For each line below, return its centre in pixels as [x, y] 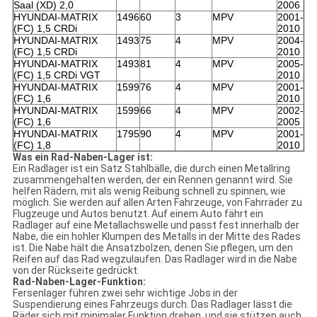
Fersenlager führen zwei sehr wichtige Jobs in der [125, 293]
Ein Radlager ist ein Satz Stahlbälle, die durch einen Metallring [151, 169]
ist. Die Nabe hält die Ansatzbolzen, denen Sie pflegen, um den [152, 248]
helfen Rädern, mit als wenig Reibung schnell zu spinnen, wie [149, 191]
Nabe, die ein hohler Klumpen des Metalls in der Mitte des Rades [156, 237]
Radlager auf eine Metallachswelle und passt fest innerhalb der [156, 225]
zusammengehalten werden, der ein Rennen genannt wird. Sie [152, 180]
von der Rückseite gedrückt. [76, 271]
